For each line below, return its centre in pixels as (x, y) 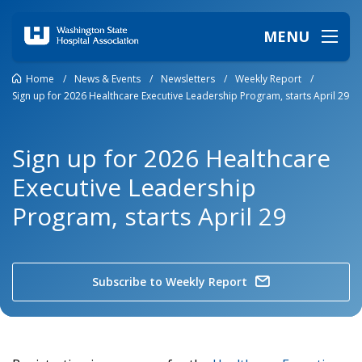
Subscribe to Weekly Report (170, 282)
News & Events (107, 78)
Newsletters (188, 78)
